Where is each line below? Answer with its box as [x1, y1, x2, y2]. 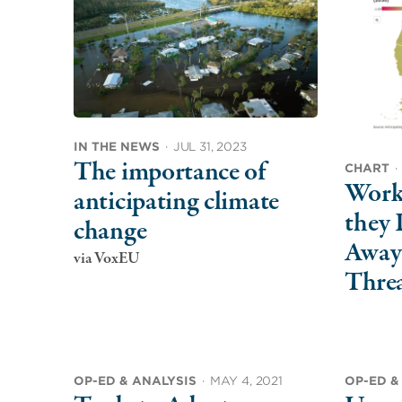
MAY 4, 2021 [209, 373, 283, 388]
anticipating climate [74, 183, 279, 221]
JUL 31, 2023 [172, 139, 247, 153]
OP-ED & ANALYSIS [74, 373, 197, 388]
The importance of [74, 153, 266, 191]
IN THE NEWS [74, 139, 160, 153]
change [74, 213, 147, 250]
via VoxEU [74, 247, 141, 270]
